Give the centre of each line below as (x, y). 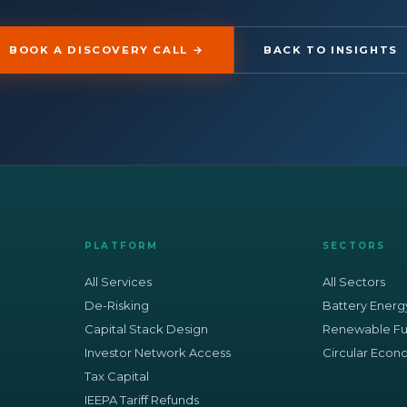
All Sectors (353, 281)
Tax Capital (117, 376)
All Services (119, 281)
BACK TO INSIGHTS (331, 50)
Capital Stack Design (147, 328)
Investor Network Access (158, 352)
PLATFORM (122, 245)
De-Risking (117, 305)
